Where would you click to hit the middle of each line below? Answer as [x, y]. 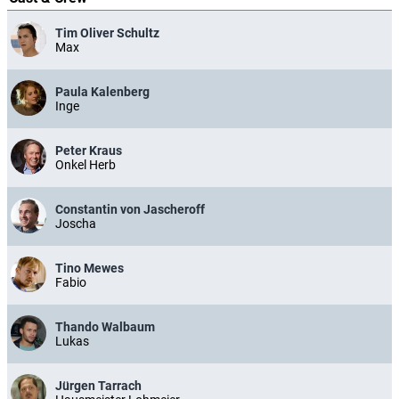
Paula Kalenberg [102, 92]
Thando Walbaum [105, 327]
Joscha [76, 224]
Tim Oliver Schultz [107, 33]
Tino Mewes [90, 268]
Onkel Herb [85, 165]
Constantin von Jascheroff [130, 209]
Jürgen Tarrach [98, 386]
